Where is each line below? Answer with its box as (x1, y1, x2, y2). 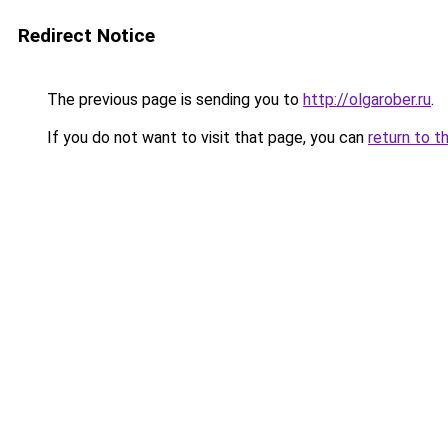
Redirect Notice (18, 24, 155, 47)
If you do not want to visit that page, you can (43, 128, 368, 147)
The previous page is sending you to (43, 90, 303, 109)
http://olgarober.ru (303, 90, 431, 109)
